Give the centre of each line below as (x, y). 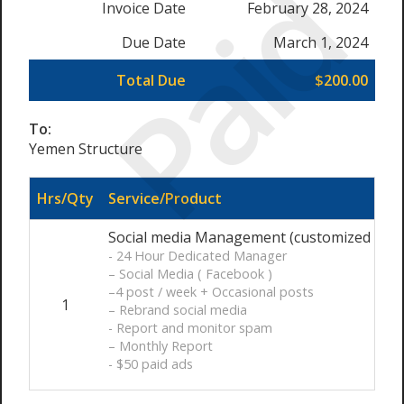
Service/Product (165, 198)
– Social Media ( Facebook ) (190, 274)
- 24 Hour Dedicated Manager (197, 256)
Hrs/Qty (65, 198)
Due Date (154, 42)
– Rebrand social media (178, 310)
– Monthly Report (161, 346)
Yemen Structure (86, 149)
